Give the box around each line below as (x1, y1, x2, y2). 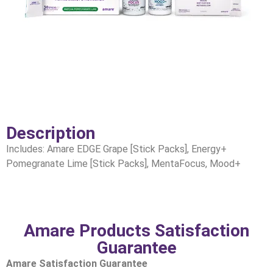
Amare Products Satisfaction (24, 220, 249, 241)
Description (6, 122, 95, 143)
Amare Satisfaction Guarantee (6, 257, 147, 269)
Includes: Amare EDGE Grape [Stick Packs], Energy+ (6, 143, 227, 155)
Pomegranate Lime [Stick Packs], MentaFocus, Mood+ (6, 157, 241, 169)
